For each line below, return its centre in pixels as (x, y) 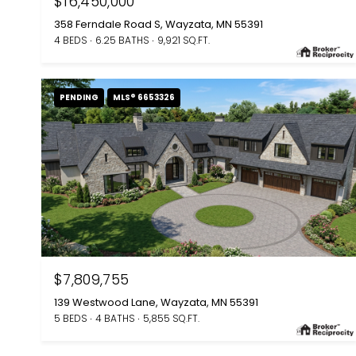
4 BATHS (115, 318)
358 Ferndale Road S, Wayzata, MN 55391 (159, 25)
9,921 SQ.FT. (184, 41)
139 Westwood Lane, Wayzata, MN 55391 (156, 302)
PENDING (79, 98)
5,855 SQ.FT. (171, 318)
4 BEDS (71, 41)
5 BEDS (71, 318)
